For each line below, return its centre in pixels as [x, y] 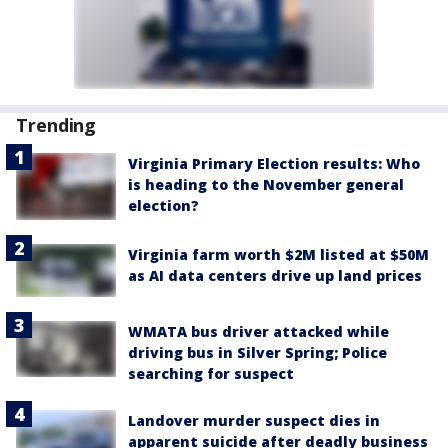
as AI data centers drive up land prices [275, 275]
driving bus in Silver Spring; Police [257, 352]
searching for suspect [211, 373]
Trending [56, 125]
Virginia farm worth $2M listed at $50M [278, 254]
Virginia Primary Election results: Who [274, 163]
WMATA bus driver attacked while [258, 331]
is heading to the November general [266, 184]
